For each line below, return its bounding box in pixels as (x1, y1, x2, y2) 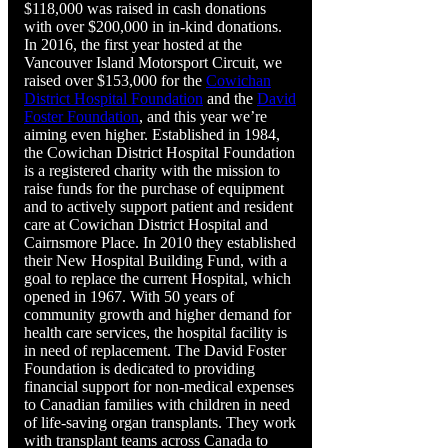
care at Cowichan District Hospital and (24, 215, 268, 233)
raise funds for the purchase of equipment (24, 179, 284, 197)
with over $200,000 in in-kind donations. (24, 17, 282, 35)
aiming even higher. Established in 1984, (24, 125, 280, 143)
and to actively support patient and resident (24, 197, 293, 215)
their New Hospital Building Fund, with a (24, 251, 287, 269)
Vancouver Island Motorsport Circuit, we (24, 53, 282, 71)
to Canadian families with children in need (24, 395, 290, 413)
